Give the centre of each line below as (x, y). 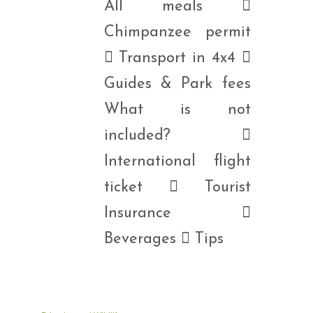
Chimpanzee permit (177, 32)
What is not (177, 110)
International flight (177, 162)
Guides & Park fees (177, 84)
